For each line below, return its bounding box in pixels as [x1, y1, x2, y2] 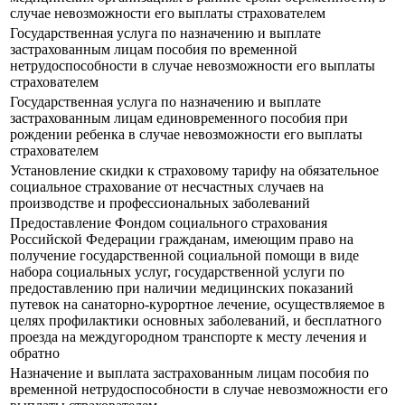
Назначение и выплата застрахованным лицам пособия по [10, 365, 369, 381]
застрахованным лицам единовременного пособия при [10, 110, 348, 127]
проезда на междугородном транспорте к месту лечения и [10, 329, 367, 345]
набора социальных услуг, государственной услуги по [10, 264, 344, 280]
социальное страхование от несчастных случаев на [10, 179, 324, 195]
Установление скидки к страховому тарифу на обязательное [10, 163, 379, 179]
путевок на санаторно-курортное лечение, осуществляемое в [10, 297, 385, 313]
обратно [10, 345, 60, 362]
